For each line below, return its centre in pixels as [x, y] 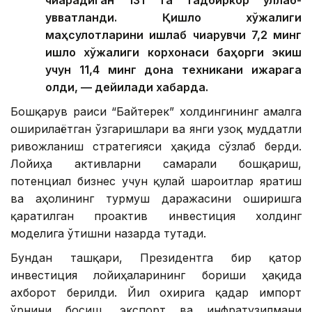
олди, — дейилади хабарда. [127, 87]
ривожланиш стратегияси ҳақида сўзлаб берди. [156, 147]
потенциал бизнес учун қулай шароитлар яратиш [156, 181]
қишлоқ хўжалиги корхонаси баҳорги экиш [173, 53]
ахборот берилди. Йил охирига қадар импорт [156, 293]
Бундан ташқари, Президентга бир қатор [156, 258]
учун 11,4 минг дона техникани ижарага [173, 70]
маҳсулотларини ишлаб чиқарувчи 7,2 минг [173, 35]
